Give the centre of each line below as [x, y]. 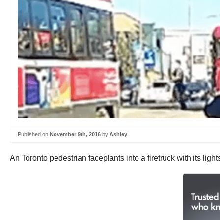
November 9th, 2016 [75, 134]
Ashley [118, 134]
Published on [34, 134]
